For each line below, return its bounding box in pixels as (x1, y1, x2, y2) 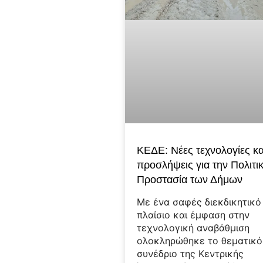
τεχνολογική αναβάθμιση (137, 222, 250, 234)
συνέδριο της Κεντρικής (137, 248, 244, 260)
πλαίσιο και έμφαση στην (137, 209, 250, 221)
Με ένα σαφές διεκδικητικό (137, 196, 262, 208)
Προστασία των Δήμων (137, 174, 243, 186)
